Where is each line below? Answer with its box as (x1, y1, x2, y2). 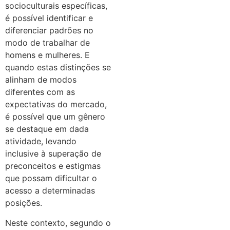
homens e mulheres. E (5, 50, 90, 61)
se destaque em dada (5, 124, 89, 135)
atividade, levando (5, 136, 76, 147)
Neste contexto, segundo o (5, 217, 111, 228)
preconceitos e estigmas (5, 161, 101, 171)
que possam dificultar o (5, 173, 97, 184)
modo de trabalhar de (5, 37, 90, 48)
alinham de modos (5, 74, 76, 85)
